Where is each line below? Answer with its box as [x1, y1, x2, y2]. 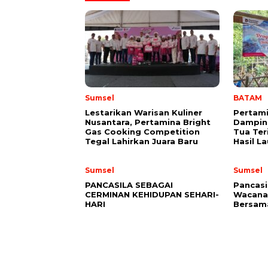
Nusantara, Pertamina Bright [85, 117, 211, 127]
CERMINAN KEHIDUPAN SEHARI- [85, 190, 219, 199]
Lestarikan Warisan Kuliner [85, 108, 202, 117]
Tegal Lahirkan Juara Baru [85, 136, 198, 146]
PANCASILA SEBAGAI [85, 180, 173, 190]
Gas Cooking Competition [85, 127, 200, 136]
